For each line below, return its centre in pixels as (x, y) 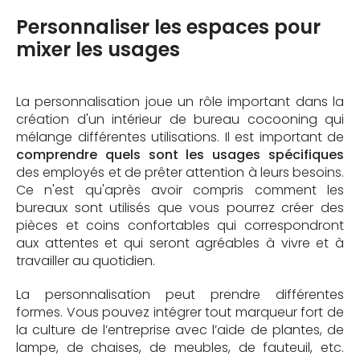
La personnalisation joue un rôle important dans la (180, 101)
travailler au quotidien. (86, 260)
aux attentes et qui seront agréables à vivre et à (180, 243)
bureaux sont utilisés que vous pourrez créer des (180, 207)
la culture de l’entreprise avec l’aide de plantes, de (180, 329)
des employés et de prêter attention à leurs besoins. (180, 172)
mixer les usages (98, 49)
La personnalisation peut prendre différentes (180, 294)
